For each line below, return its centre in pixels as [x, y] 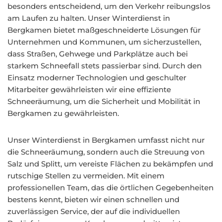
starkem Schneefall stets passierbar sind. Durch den [105, 66]
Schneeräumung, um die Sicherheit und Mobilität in [104, 101]
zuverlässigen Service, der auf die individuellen [94, 211]
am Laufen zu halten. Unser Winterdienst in [89, 18]
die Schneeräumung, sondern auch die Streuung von [106, 152]
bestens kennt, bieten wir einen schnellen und [93, 199]
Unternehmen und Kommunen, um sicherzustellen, [104, 42]
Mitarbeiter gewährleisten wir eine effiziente [89, 89]
